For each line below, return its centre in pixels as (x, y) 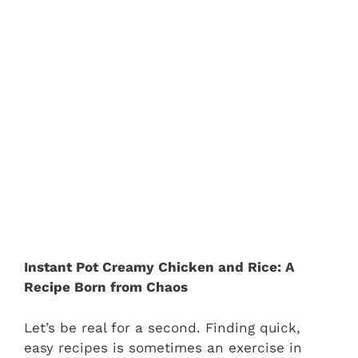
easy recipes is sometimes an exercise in (163, 347)
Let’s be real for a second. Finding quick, (162, 327)
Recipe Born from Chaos (106, 287)
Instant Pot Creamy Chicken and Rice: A (159, 267)
